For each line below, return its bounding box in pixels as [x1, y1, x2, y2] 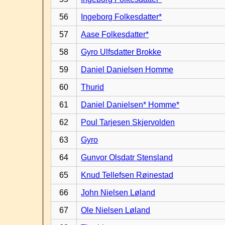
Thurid [81, 83, 104, 91]
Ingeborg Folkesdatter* [81, 13, 162, 21]
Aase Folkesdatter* [81, 30, 149, 39]
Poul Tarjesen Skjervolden [81, 118, 175, 127]
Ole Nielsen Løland [81, 206, 151, 214]
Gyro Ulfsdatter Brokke [81, 48, 162, 56]
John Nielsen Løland [81, 188, 156, 197]
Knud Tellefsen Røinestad [81, 171, 174, 179]
